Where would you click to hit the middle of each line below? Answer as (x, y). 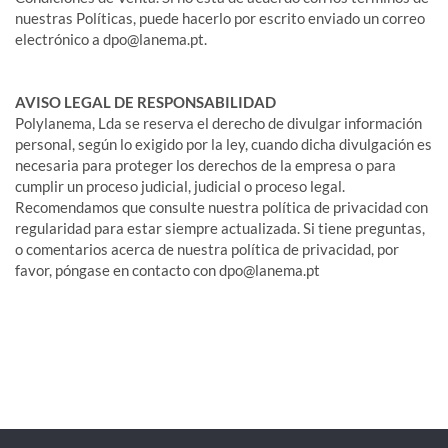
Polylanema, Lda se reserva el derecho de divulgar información (218, 123)
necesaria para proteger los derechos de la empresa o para (205, 165)
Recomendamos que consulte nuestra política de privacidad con (221, 207)
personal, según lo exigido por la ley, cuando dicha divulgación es (223, 144)
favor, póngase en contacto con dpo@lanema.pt (167, 270)
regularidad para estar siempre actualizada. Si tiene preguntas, (220, 228)
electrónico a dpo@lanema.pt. (111, 39)
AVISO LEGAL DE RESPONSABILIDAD (145, 102)
